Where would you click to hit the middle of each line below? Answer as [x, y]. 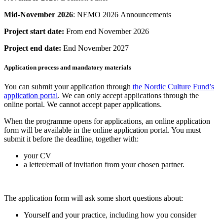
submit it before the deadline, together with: [71, 139]
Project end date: [33, 48]
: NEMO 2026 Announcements [123, 14]
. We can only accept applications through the [128, 96]
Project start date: [34, 31]
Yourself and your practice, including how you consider [110, 215]
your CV [37, 156]
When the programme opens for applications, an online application [107, 121]
